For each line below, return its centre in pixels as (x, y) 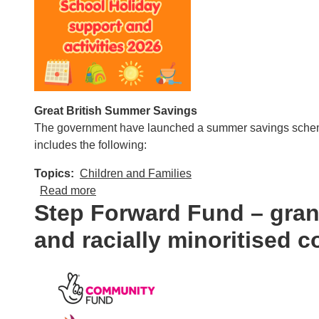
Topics (52, 173)
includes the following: (90, 145)
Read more (68, 190)
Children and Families (136, 173)
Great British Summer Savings (116, 111)
